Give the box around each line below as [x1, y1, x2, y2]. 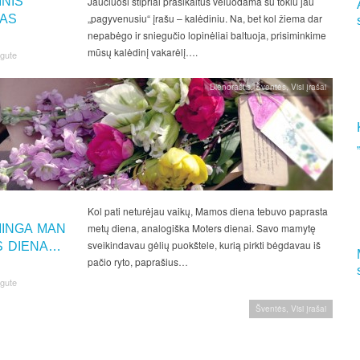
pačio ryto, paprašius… [87, 255, 188, 269]
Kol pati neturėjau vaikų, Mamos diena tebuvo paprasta [87, 204, 328, 219]
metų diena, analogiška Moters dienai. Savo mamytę [87, 221, 316, 235]
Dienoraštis [210, 81, 251, 93]
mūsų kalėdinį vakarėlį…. [87, 45, 198, 59]
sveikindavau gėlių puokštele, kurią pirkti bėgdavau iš [87, 238, 321, 252]
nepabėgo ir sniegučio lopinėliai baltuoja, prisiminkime [87, 28, 326, 43]
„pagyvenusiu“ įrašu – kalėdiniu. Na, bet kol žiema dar [87, 11, 322, 26]
